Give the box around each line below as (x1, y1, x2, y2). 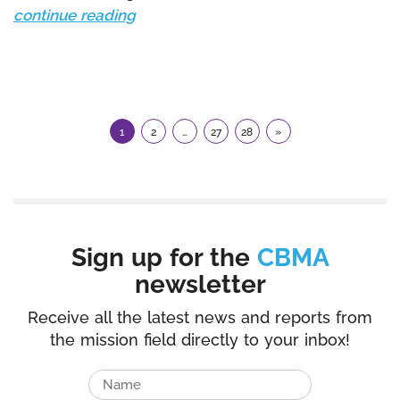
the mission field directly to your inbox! (50, 330, 350, 349)
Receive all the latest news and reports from (28, 308, 372, 327)
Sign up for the (71, 243, 257, 272)
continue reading (13, 6, 136, 24)
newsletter (134, 270, 266, 299)
